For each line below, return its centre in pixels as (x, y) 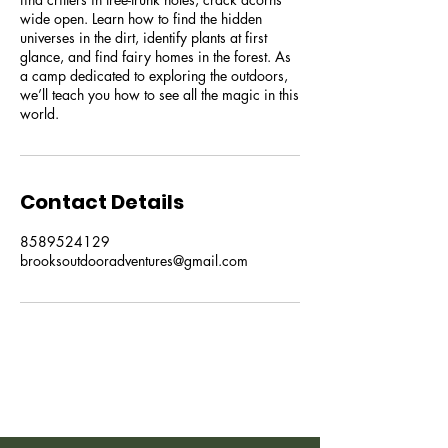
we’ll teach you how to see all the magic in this (159, 94)
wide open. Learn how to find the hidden (141, 18)
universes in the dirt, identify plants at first (143, 37)
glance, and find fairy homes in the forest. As (155, 56)
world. (39, 113)
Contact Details (102, 202)
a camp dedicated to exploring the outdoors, (154, 75)
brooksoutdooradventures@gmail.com (134, 260)
